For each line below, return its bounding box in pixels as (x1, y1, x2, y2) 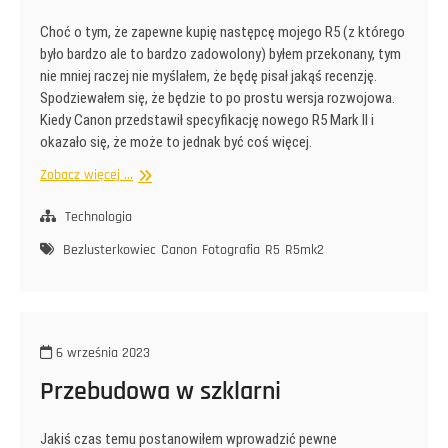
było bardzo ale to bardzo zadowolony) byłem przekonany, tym (40, 44, 401, 63)
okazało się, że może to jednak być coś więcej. (40, 132, 312, 151)
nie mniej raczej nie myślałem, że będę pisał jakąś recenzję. (40, 66, 377, 85)
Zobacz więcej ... (40, 165, 133, 184)
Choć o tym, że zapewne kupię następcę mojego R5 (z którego (40, 22, 405, 41)
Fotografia (202, 240, 260, 259)
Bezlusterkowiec (63, 240, 156, 259)
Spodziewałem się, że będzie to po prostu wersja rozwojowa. (40, 88, 395, 107)
